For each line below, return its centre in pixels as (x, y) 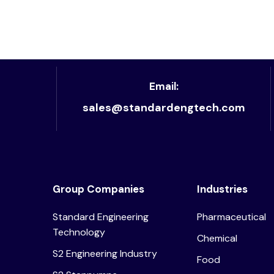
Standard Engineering (101, 217)
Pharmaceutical (232, 217)
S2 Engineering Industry (105, 253)
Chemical (217, 238)
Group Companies (99, 189)
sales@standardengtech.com (164, 108)
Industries (223, 189)
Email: (164, 86)
